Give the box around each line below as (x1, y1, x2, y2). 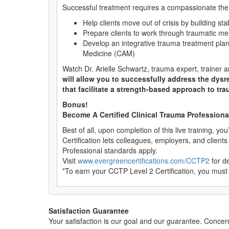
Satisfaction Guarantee (49, 205, 129, 216)
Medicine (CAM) (83, 48, 135, 58)
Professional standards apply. (62, 145, 157, 155)
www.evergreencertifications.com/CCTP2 (78, 155, 210, 166)
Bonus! (62, 99, 88, 109)
